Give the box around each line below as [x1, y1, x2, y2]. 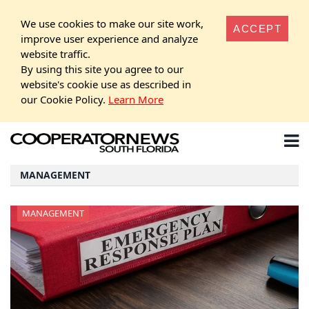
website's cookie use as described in [21, 77, 191, 91]
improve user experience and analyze [21, 31, 198, 46]
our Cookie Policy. [21, 92, 108, 106]
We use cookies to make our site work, [21, 16, 203, 30]
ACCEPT [233, 22, 281, 34]
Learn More [108, 92, 163, 106]
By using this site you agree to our [21, 61, 183, 76]
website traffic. [21, 46, 90, 61]
